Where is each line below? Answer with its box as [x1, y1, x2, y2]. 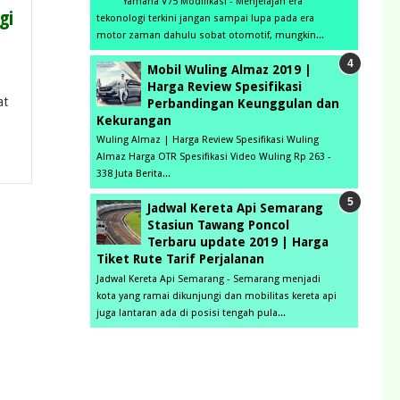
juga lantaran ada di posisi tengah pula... [96, 306, 286, 319]
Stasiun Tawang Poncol [147, 218, 289, 232]
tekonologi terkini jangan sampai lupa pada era [96, 12, 314, 25]
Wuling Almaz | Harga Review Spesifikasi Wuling [96, 134, 319, 146]
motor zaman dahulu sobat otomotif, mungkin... [96, 29, 324, 42]
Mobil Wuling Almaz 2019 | [147, 62, 312, 77]
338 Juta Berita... [96, 168, 171, 180]
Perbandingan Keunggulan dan [147, 96, 339, 111]
